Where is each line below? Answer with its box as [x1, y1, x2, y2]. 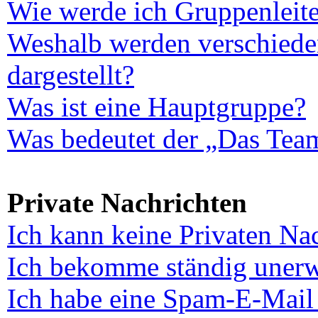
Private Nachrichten [7, 187, 247, 218]
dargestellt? [7, 60, 134, 90]
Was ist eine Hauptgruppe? [7, 92, 306, 122]
